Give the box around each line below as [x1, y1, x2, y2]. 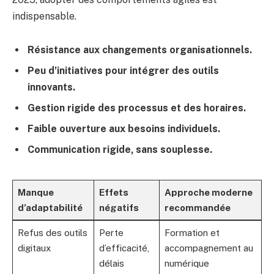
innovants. [28, 81, 75, 94]
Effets [98, 187, 128, 198]
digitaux [17, 242, 51, 253]
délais [98, 257, 124, 268]
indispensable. [12, 10, 76, 22]
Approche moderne [164, 187, 253, 198]
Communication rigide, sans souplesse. [28, 144, 212, 156]
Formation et [164, 227, 220, 238]
